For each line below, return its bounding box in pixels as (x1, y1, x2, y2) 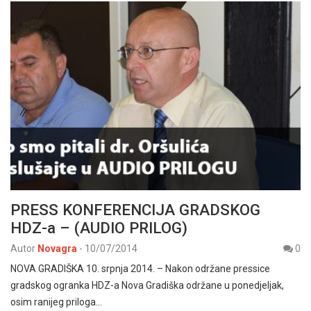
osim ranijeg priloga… (10, 296, 102, 308)
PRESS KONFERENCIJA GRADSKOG (10, 201, 260, 219)
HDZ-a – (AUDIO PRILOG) (10, 219, 187, 237)
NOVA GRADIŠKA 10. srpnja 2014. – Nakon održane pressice (10, 263, 270, 275)
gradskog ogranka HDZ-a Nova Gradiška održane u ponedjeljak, (10, 280, 284, 292)
